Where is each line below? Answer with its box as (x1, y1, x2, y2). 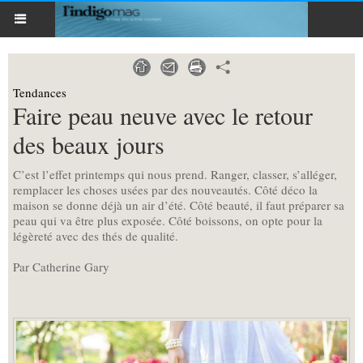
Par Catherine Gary (13, 258, 109, 275)
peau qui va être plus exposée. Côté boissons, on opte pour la (13, 212, 322, 228)
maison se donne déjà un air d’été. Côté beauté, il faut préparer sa (13, 197, 344, 213)
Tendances (13, 84, 66, 100)
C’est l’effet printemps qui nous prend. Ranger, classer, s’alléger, (13, 166, 337, 182)
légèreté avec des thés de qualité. (13, 228, 178, 244)
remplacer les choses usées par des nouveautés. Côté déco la (13, 181, 318, 198)
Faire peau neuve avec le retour (13, 99, 313, 131)
